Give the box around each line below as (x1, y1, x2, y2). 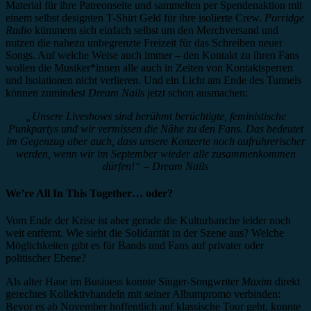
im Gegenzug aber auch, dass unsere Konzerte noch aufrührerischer (6, 135, 305, 147)
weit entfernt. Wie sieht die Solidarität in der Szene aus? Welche (6, 227, 284, 239)
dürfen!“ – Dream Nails (103, 160, 208, 172)
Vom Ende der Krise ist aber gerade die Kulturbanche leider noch (6, 215, 291, 227)
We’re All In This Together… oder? (6, 187, 173, 200)
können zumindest (6, 86, 88, 99)
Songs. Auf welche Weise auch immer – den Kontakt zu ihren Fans (6, 49, 299, 61)
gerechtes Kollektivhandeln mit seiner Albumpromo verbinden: (6, 288, 280, 301)
